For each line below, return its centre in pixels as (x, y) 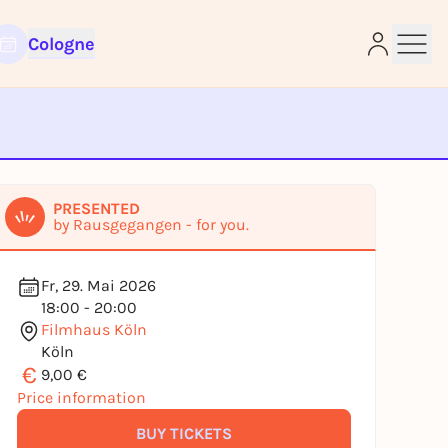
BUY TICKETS (184, 433)
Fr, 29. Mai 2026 (98, 285)
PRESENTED (96, 208)
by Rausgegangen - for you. (151, 224)
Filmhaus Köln (94, 329)
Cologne (61, 44)
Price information (81, 397)
